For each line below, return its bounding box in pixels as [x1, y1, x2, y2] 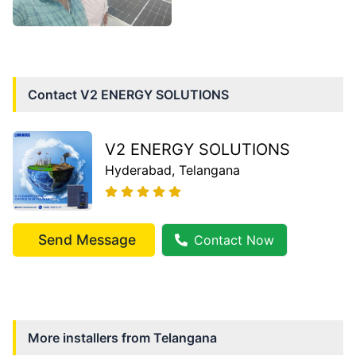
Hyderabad [105, 161, 172, 178]
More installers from [28, 329, 153, 346]
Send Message [38, 230, 136, 248]
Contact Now [194, 231, 274, 248]
